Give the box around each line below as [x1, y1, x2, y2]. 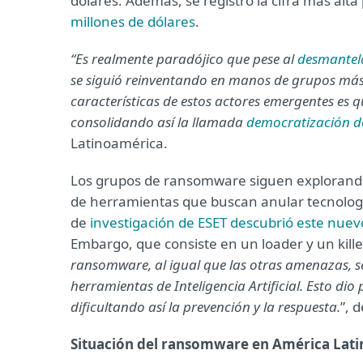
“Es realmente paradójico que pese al [70, 49, 297, 68]
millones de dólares [70, 12, 195, 31]
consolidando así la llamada [70, 113, 246, 131]
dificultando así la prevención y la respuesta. [70, 297, 340, 316]
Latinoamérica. [70, 134, 168, 152]
